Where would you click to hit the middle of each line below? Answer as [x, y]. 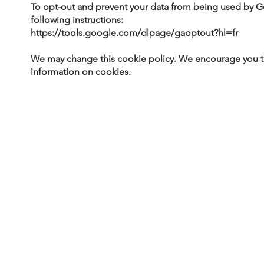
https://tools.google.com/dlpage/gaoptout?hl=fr [135, 33]
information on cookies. [81, 72]
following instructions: [77, 20]
